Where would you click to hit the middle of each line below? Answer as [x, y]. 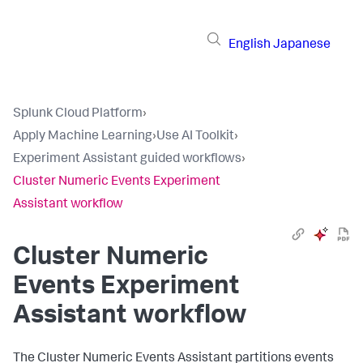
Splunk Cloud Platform [78, 114]
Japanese [302, 45]
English [250, 45]
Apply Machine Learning [83, 137]
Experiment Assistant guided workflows [127, 160]
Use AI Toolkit [195, 137]
